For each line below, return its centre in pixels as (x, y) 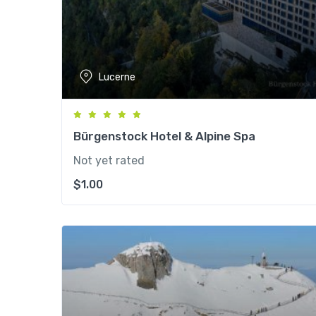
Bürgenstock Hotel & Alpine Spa (164, 136)
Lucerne (117, 77)
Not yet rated (109, 160)
